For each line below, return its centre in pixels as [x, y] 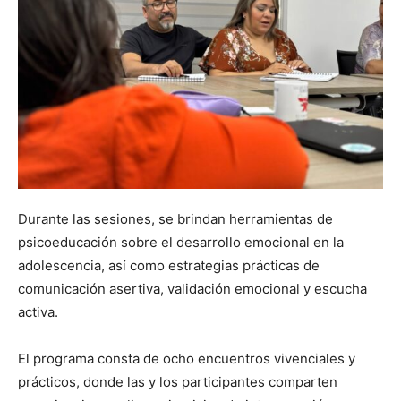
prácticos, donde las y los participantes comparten [178, 382]
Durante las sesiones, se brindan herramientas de [175, 219]
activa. [38, 312]
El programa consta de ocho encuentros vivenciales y [187, 359]
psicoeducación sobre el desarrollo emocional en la [181, 243]
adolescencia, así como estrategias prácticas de [169, 266]
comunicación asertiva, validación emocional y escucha [192, 289]
